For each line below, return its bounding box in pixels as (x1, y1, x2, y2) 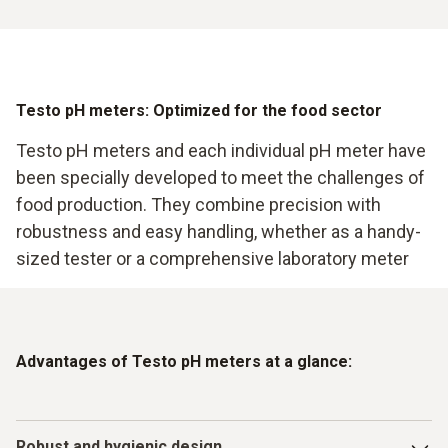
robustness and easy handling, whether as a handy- (16, 220, 421, 242)
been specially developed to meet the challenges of (16, 166, 425, 188)
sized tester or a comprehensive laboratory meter (16, 247, 409, 269)
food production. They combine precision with (16, 193, 381, 215)
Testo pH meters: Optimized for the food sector (16, 100, 382, 120)
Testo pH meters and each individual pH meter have (16, 139, 426, 161)
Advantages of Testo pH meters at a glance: (16, 351, 352, 371)
